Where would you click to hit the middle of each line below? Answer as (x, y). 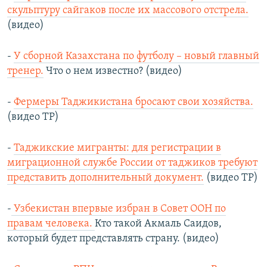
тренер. (25, 72)
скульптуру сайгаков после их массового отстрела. (128, 11)
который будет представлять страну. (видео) (113, 239)
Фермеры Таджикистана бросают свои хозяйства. (133, 103)
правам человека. (51, 224)
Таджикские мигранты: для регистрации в (117, 148)
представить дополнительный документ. (105, 178)
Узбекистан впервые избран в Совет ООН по (119, 209)
